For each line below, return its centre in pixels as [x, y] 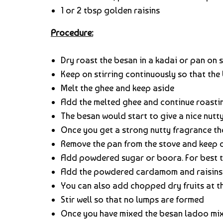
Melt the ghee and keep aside [117, 88]
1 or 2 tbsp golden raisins [110, 10]
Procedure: [72, 32]
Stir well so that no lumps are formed [132, 199]
